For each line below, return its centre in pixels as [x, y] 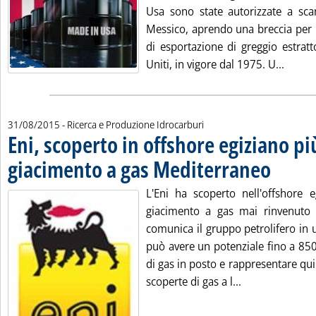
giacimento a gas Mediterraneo [139, 169]
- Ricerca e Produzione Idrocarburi [133, 124]
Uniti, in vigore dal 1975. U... [215, 64]
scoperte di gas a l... [194, 281]
